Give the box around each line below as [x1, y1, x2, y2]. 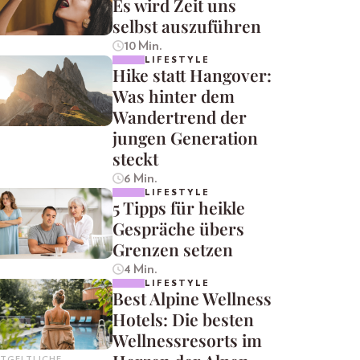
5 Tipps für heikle [112, 196, 245, 219]
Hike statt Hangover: [112, 63, 272, 87]
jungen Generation [112, 126, 258, 149]
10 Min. [123, 39, 162, 53]
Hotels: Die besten [112, 308, 254, 331]
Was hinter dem [112, 84, 235, 108]
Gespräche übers [112, 217, 244, 240]
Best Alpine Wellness [112, 287, 272, 310]
